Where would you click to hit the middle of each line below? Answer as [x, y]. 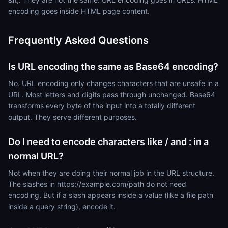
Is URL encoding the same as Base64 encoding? [113, 66]
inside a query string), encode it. [62, 206]
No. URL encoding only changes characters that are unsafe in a [113, 83]
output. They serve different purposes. [73, 117]
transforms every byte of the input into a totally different [102, 106]
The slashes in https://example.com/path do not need [97, 184]
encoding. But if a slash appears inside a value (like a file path [111, 195]
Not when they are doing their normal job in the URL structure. [111, 173]
